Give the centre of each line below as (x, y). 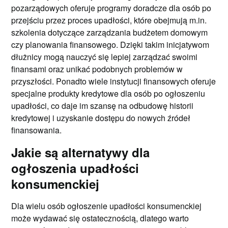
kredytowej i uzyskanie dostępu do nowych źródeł (101, 118)
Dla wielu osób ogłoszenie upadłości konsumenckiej (107, 206)
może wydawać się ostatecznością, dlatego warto (100, 218)
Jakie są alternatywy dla (81, 152)
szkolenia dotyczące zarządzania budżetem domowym (110, 32)
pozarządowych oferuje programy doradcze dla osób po (111, 8)
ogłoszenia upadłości (75, 168)
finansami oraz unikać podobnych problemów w (97, 69)
